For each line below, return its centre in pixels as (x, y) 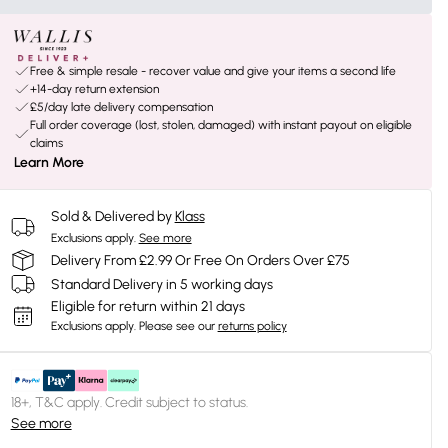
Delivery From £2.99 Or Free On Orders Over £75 (200, 260)
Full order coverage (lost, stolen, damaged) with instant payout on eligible (220, 125)
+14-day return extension (94, 89)
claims (46, 143)
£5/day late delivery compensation (121, 107)
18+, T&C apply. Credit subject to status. (129, 402)
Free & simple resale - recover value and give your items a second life (212, 71)
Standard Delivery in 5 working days (161, 284)
